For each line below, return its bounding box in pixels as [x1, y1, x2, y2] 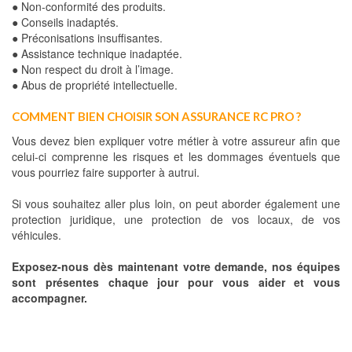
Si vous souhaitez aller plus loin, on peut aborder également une [12, 196, 340, 211]
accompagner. [12, 290, 87, 306]
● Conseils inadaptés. [12, 14, 119, 30]
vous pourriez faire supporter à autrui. [12, 164, 200, 180]
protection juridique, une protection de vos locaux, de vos [12, 211, 340, 227]
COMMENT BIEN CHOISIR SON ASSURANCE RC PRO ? [12, 109, 301, 123]
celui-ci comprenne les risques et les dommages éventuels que [12, 148, 340, 164]
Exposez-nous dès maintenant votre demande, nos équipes [12, 258, 340, 274]
